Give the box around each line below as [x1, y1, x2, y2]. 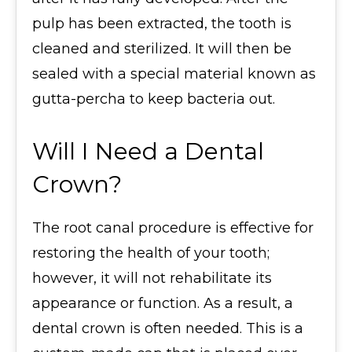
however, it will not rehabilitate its [32, 269, 272, 287]
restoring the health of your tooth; [32, 244, 269, 262]
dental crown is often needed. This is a [32, 320, 303, 337]
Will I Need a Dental [32, 137, 264, 166]
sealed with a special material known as [32, 65, 316, 82]
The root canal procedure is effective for [32, 219, 313, 236]
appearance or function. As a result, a [32, 295, 293, 312]
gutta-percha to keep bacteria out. [32, 90, 275, 108]
